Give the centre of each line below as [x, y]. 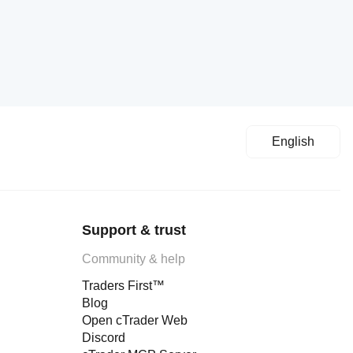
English [293, 141]
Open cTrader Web [135, 320]
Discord [104, 338]
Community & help [134, 259]
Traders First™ [123, 286]
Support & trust [134, 230]
